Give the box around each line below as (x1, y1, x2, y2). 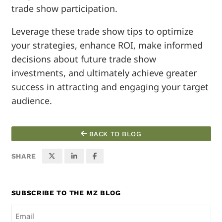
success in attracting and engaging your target (11, 81, 209, 93)
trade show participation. (11, 2, 117, 15)
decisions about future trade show (11, 53, 156, 65)
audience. (11, 95, 52, 107)
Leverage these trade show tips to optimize (11, 25, 193, 38)
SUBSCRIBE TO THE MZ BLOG (11, 189, 121, 197)
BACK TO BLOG (87, 130, 142, 138)
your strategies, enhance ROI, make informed (11, 39, 203, 52)
